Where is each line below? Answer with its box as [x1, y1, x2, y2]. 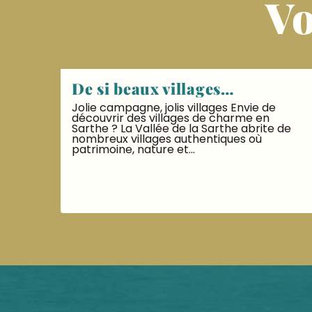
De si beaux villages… [72, 78, 235, 99]
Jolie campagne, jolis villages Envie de [72, 100, 276, 116]
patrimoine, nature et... [72, 141, 195, 157]
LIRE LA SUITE [89, 178, 160, 192]
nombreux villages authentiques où [72, 131, 262, 147]
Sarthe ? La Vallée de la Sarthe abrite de [72, 120, 291, 136]
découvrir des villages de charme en [72, 110, 270, 126]
